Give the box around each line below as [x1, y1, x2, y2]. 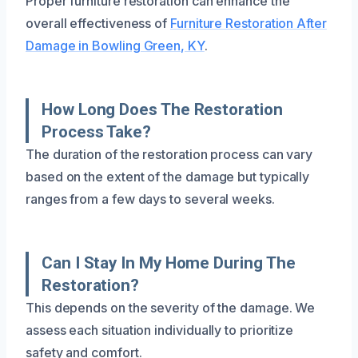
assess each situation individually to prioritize [26, 321, 294, 338]
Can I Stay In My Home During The [42, 253, 296, 272]
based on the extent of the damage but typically [26, 168, 310, 185]
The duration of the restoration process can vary [26, 145, 313, 162]
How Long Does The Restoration [42, 99, 283, 119]
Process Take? [42, 121, 151, 141]
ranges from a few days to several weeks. [26, 190, 275, 207]
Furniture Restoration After [170, 14, 327, 31]
